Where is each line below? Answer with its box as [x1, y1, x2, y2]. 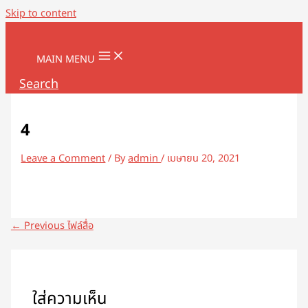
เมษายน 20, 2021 [167, 151, 241, 167]
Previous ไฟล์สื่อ [21, 219, 93, 234]
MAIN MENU [36, 52, 95, 67]
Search [19, 75, 58, 93]
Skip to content [5, 6, 76, 21]
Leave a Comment [21, 151, 106, 167]
